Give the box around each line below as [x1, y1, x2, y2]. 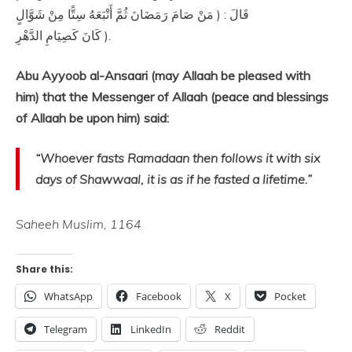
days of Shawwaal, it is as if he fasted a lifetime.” [35, 171, 312, 187]
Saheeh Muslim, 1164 [16, 216, 141, 232]
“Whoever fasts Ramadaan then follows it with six [35, 150, 320, 166]
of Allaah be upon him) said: [16, 110, 169, 126]
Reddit [214, 322, 245, 336]
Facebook [136, 289, 181, 303]
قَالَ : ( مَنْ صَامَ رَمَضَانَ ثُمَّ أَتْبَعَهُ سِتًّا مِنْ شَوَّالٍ [16, 6, 249, 22]
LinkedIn [130, 322, 171, 336]
